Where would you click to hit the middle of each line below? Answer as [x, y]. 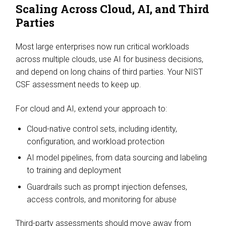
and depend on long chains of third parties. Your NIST [109, 72]
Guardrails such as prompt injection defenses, [107, 187]
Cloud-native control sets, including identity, [102, 129]
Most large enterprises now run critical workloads [102, 47]
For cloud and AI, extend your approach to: [94, 108]
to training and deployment [77, 170]
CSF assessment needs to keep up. [79, 84]
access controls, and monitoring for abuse [105, 199]
